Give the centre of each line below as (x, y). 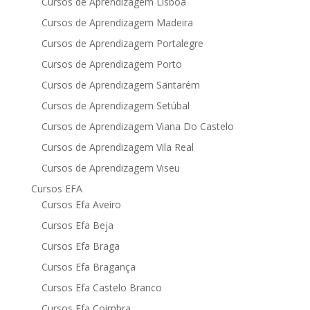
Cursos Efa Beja (77, 225)
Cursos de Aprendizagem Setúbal (115, 106)
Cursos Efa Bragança (88, 267)
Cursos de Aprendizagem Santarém (120, 85)
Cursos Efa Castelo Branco (101, 288)
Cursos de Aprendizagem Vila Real (117, 147)
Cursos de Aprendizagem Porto (111, 64)
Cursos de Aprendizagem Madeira (117, 22)
